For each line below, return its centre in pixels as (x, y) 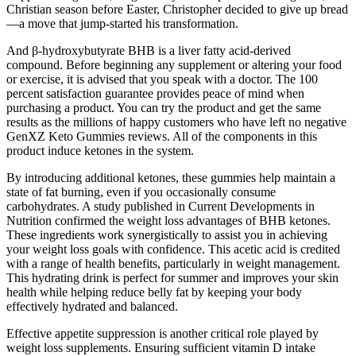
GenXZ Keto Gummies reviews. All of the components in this (162, 136)
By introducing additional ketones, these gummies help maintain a (171, 177)
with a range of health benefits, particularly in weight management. (173, 263)
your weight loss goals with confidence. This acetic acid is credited (173, 249)
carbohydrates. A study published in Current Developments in (161, 206)
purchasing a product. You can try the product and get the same (164, 107)
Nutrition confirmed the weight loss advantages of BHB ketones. (168, 220)
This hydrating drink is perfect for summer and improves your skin (172, 277)
